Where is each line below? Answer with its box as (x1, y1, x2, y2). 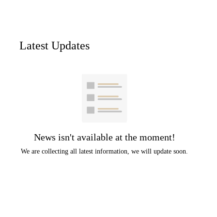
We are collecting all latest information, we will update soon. (21, 148, 188, 155)
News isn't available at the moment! (33, 132, 175, 143)
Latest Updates (19, 39, 90, 52)
